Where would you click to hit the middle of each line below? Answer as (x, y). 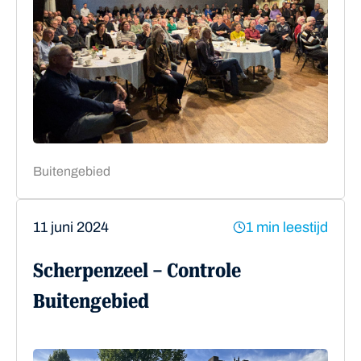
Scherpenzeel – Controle (137, 270)
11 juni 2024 (71, 227)
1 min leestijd (287, 227)
